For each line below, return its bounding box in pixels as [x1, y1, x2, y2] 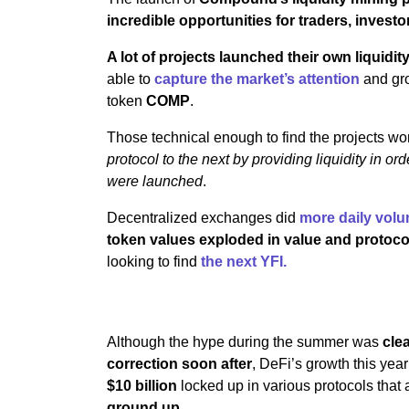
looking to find [107, 254, 201, 269]
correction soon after [107, 356, 252, 372]
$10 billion [107, 378, 177, 393]
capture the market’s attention [154, 71, 360, 87]
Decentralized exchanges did [107, 210, 299, 225]
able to [107, 71, 154, 87]
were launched [107, 173, 203, 189]
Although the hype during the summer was [107, 334, 383, 350]
